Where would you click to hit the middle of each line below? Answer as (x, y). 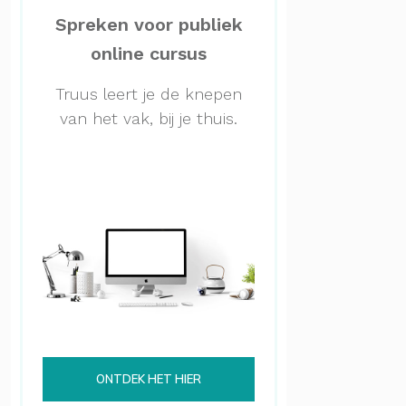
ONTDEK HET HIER (149, 379)
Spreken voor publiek (149, 25)
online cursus (149, 54)
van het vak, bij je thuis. (149, 119)
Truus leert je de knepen (149, 94)
